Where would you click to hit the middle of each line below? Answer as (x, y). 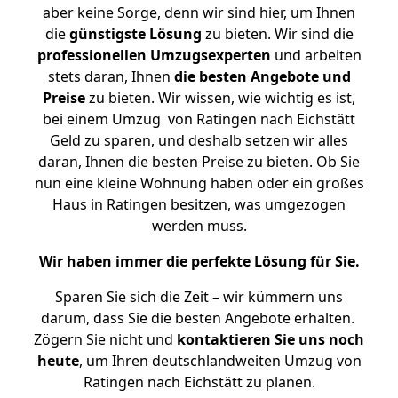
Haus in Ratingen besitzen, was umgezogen (199, 204)
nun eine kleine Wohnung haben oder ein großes (199, 183)
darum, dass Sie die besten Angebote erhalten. (199, 318)
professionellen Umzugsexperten (154, 55)
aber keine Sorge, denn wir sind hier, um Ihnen (199, 12)
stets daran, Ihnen (111, 76)
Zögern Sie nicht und (105, 339)
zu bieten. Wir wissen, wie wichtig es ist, (220, 98)
